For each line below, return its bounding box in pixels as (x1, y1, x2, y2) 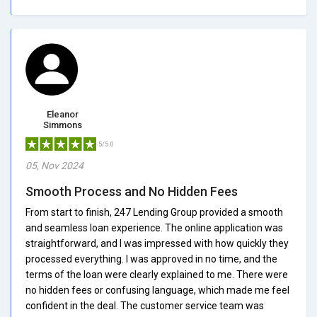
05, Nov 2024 (25, 159, 83, 171)
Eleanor (47, 108, 79, 120)
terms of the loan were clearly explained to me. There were (25, 268, 288, 280)
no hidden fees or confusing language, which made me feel (25, 284, 289, 296)
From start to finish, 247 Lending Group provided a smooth (25, 206, 283, 218)
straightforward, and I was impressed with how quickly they (25, 237, 289, 249)
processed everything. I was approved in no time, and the (25, 253, 277, 265)
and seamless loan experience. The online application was (25, 221, 283, 234)
